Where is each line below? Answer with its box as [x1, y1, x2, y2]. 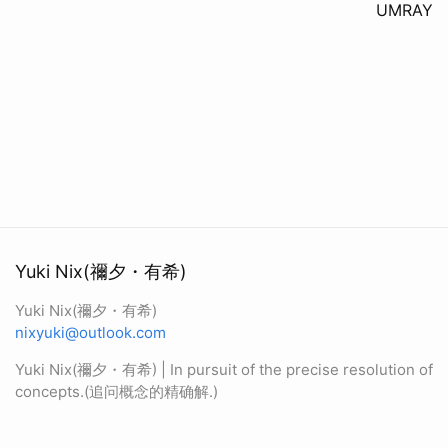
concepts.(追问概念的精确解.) [15, 382, 218, 401]
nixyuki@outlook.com [15, 323, 166, 342]
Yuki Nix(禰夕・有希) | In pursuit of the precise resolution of [15, 360, 433, 379]
